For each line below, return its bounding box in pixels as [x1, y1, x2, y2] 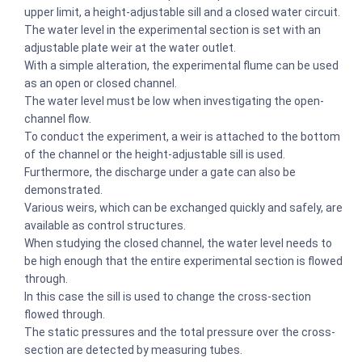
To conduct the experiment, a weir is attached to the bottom [24, 129, 340, 143]
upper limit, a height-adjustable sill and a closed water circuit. [24, 5, 343, 19]
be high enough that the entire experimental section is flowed [24, 254, 343, 267]
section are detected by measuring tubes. [24, 343, 245, 356]
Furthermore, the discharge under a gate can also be [24, 165, 296, 179]
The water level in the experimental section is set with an [24, 23, 321, 36]
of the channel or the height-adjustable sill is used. [24, 147, 288, 161]
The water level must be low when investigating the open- [24, 94, 324, 107]
